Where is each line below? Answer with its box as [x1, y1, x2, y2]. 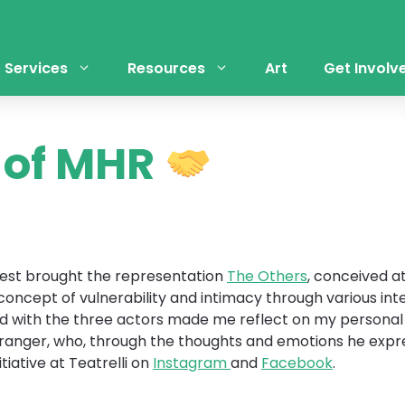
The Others [227, 265, 307, 287]
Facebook [261, 352, 333, 373]
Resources [127, 57, 205, 79]
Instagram [153, 352, 231, 373]
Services [4, 57, 68, 79]
